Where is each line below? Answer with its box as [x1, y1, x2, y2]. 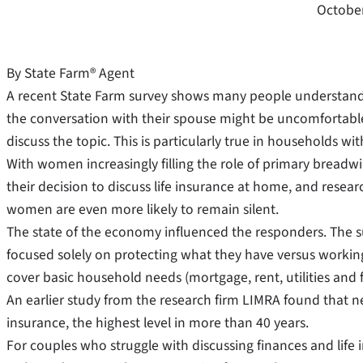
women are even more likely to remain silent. [6, 199, 279, 220]
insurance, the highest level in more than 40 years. [6, 312, 309, 333]
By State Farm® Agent [6, 62, 135, 83]
